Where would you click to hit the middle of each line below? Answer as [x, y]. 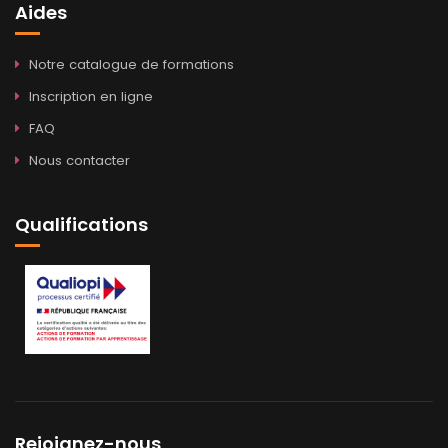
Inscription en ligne [91, 96]
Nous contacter [79, 160]
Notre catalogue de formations [131, 64]
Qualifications [81, 224]
